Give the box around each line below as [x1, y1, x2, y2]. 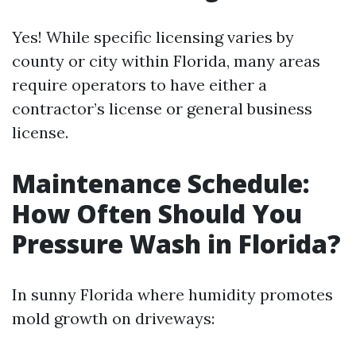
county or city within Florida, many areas [12, 51, 320, 71]
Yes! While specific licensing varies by [12, 27, 294, 47]
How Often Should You [12, 196, 302, 230]
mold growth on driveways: [12, 308, 215, 328]
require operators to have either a [12, 75, 267, 95]
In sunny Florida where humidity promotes [12, 284, 333, 304]
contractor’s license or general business [12, 99, 312, 118]
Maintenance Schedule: [12, 166, 310, 200]
